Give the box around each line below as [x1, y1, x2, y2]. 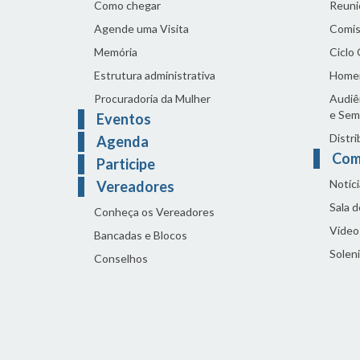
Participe [96, 155, 155, 173]
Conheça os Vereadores [94, 205, 215, 219]
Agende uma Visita [94, 22, 189, 35]
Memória [94, 45, 137, 59]
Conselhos [94, 252, 148, 265]
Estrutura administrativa [94, 68, 215, 82]
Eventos [96, 110, 151, 128]
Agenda [96, 133, 149, 150]
